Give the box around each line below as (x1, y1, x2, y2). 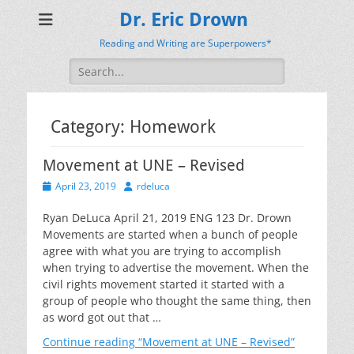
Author (123, 179, 153, 192)
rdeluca (137, 179, 170, 193)
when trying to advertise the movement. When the (43, 260, 309, 275)
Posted (42, 179, 72, 192)
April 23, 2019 (55, 179, 116, 193)
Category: (51, 117, 130, 137)
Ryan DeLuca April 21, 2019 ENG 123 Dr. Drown (43, 210, 292, 225)
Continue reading (43, 334, 135, 349)
